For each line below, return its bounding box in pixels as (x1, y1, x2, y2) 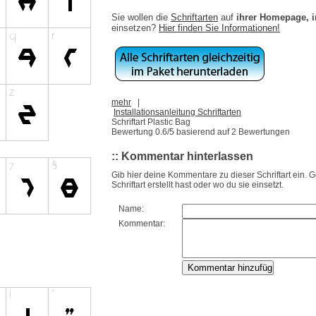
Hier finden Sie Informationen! (159, 22, 280, 33)
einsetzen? (111, 22, 159, 33)
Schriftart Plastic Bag (111, 116, 190, 127)
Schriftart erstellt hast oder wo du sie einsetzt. (111, 180, 284, 190)
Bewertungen (236, 126, 290, 137)
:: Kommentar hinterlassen (111, 150, 253, 162)
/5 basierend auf (167, 126, 231, 137)
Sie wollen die (111, 11, 171, 23)
